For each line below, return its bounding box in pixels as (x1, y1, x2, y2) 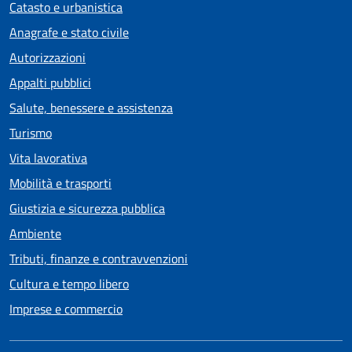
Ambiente (9, 224, 61, 243)
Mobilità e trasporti (9, 174, 112, 192)
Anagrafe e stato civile (9, 23, 129, 42)
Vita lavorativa (9, 148, 87, 167)
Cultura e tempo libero (9, 274, 129, 293)
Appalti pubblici (9, 73, 91, 92)
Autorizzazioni (9, 48, 86, 67)
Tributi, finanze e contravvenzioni (9, 249, 188, 268)
